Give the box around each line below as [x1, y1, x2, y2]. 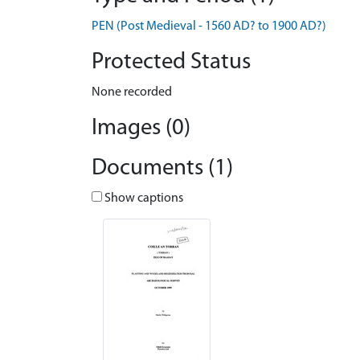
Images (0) [92, 117, 190, 140]
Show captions [102, 192, 183, 205]
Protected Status [92, 51, 251, 74]
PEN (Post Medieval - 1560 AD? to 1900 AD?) [92, 20, 326, 33]
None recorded [92, 86, 172, 99]
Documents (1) [92, 157, 233, 180]
